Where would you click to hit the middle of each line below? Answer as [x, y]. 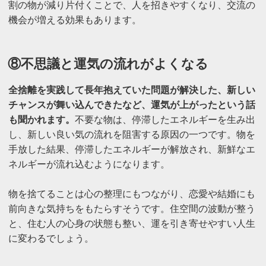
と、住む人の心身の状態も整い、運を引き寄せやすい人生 [132, 223]
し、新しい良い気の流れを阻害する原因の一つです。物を [132, 134]
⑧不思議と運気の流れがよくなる [108, 64]
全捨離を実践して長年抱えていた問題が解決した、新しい [132, 90]
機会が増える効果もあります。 [75, 20]
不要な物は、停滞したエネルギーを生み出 [165, 119]
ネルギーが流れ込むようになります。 [89, 164]
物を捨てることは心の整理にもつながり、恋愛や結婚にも [132, 194]
